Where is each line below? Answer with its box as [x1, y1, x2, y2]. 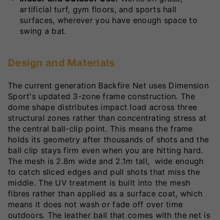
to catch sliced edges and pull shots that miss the [8, 166, 200, 177]
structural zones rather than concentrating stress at [8, 112, 207, 123]
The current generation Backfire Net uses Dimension [8, 80, 209, 90]
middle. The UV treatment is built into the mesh [8, 177, 191, 188]
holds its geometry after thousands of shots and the [8, 134, 209, 144]
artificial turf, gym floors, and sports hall [20, 4, 177, 15]
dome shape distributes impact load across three [8, 102, 197, 112]
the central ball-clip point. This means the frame [8, 123, 193, 134]
